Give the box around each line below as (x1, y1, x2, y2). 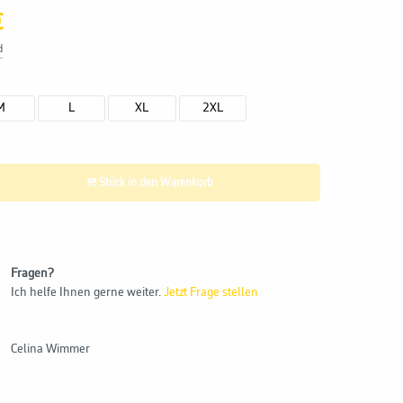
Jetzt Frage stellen (164, 285, 259, 300)
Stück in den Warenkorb (127, 176, 213, 189)
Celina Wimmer (11, 342, 91, 356)
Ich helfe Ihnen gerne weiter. (11, 285, 165, 300)
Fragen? (11, 266, 55, 281)
